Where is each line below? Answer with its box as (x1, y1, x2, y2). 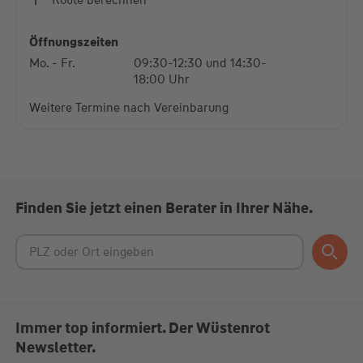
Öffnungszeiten (28, 34, 118, 51)
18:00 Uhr (133, 71, 190, 88)
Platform (159, 26, 204, 41)
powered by (58, 10, 123, 25)
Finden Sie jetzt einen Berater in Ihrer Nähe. (15, 199, 313, 219)
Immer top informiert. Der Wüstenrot (15, 318, 270, 339)
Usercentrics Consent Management (122, 10, 305, 25)
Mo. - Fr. (28, 55, 75, 72)
